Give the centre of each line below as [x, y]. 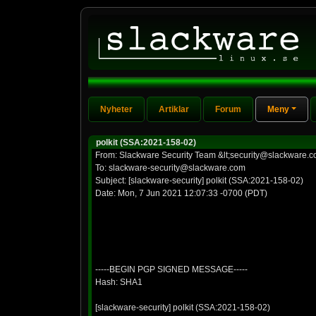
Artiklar [174, 109]
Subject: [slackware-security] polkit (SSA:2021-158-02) [199, 181]
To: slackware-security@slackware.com [170, 168]
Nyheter [116, 109]
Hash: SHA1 [119, 282]
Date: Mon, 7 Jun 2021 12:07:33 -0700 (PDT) [181, 193]
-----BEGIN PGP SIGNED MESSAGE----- [171, 269]
